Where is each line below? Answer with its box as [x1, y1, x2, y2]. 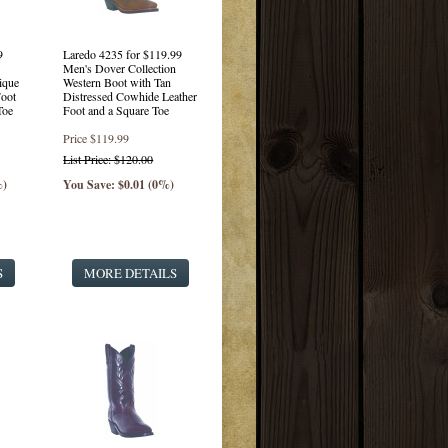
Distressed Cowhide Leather [63, 88, 198, 104]
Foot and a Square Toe [63, 102, 170, 118]
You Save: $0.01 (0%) [63, 176, 175, 193]
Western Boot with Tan [63, 74, 172, 90]
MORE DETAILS [83, 264, 177, 282]
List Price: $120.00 [63, 151, 154, 167]
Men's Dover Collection [63, 60, 177, 76]
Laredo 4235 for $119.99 [63, 46, 183, 62]
